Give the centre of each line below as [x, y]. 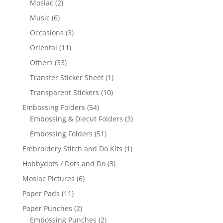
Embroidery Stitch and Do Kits [72, 149]
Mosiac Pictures [48, 179]
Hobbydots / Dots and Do [64, 164]
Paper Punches [47, 209]
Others [41, 63]
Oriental [43, 48]
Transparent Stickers [64, 93]
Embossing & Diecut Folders [76, 119]
